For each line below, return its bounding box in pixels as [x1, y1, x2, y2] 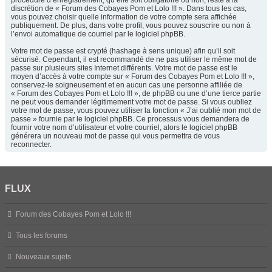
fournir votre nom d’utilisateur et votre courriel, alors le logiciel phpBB [11, 123, 237, 132]
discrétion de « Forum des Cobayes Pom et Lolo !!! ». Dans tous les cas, [11, 4, 246, 13]
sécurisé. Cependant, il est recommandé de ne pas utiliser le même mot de [11, 55, 257, 64]
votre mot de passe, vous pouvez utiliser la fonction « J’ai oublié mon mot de [11, 106, 261, 115]
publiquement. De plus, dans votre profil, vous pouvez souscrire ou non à [11, 21, 251, 30]
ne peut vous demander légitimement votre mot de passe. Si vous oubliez [11, 98, 252, 106]
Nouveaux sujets [16, 253, 72, 261]
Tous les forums [16, 231, 68, 240]
